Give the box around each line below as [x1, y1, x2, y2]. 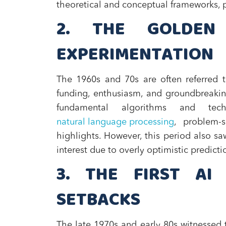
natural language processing [56, 118, 174, 127]
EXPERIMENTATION [56, 40, 213, 70]
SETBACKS [56, 186, 140, 215]
